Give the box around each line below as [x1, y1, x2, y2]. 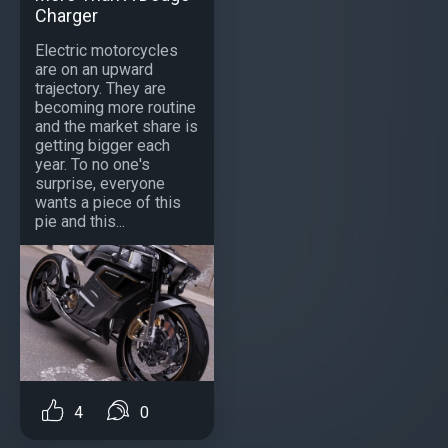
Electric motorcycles [35, 41, 178, 60]
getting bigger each [35, 136, 170, 155]
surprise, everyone [35, 174, 165, 193]
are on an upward [35, 60, 153, 79]
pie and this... [35, 212, 125, 231]
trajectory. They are [35, 79, 166, 98]
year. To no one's [35, 155, 150, 174]
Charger [35, 5, 98, 26]
